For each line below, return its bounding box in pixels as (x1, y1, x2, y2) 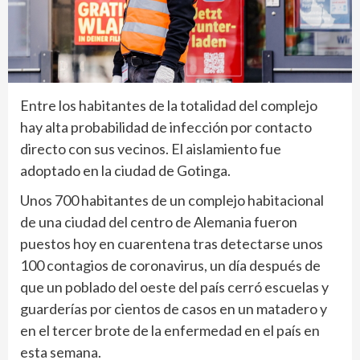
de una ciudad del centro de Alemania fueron (20, 213, 297, 231)
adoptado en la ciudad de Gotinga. (20, 162, 231, 180)
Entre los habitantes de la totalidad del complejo (20, 96, 317, 115)
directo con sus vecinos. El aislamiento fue (20, 140, 281, 158)
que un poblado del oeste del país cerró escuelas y (20, 278, 329, 297)
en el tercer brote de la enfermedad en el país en (20, 321, 320, 340)
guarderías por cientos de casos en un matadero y (20, 300, 327, 318)
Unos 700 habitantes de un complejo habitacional (20, 191, 324, 210)
